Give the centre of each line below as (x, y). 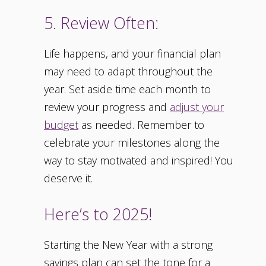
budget (61, 125)
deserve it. (68, 178)
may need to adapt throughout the (128, 72)
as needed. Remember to (141, 125)
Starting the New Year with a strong (128, 245)
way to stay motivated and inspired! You (139, 161)
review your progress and (107, 107)
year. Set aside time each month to (127, 89)
